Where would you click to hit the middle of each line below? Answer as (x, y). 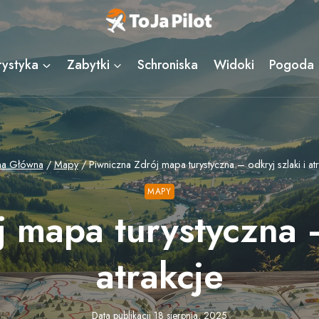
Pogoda (292, 64)
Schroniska (168, 64)
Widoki (234, 64)
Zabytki (88, 64)
